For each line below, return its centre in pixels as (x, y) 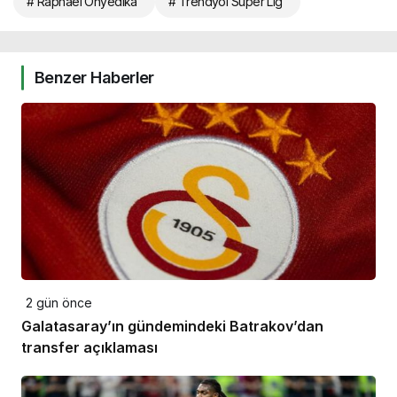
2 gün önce (59, 303)
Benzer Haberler (94, 78)
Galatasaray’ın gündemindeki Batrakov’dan (172, 327)
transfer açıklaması (90, 348)
